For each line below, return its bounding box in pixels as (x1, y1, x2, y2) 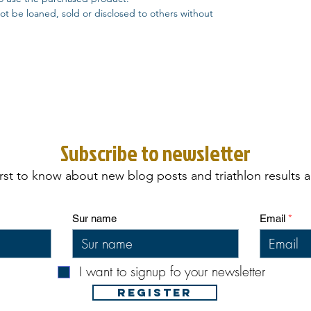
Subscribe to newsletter (60, 138, 251, 168)
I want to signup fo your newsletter (79, 262, 265, 280)
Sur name (72, 212, 117, 224)
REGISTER (117, 285, 192, 299)
